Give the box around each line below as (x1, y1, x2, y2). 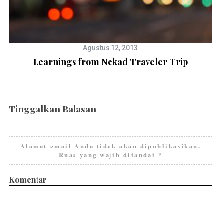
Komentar (8, 174, 47, 184)
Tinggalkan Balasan (8, 102, 96, 115)
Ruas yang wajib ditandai (58, 150, 158, 159)
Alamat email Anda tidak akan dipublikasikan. (20, 141, 201, 150)
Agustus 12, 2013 (83, 43, 138, 52)
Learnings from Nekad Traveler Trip (33, 55, 188, 68)
